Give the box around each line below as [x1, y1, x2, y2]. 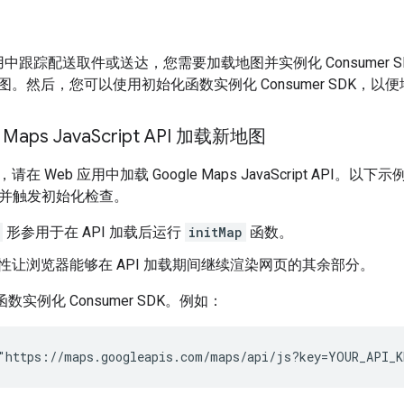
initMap [188, 223, 243, 241]
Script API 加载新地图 [91, 124, 266, 148]
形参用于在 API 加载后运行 [3, 223, 185, 241]
